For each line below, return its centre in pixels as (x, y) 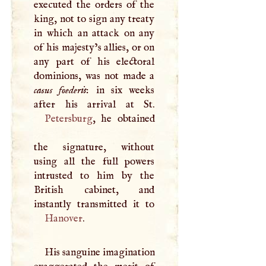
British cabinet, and (94, 190)
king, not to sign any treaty (94, 19)
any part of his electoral (94, 62)
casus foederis (60, 91)
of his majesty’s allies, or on (94, 48)
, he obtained (123, 119)
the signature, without (94, 148)
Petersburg (68, 119)
